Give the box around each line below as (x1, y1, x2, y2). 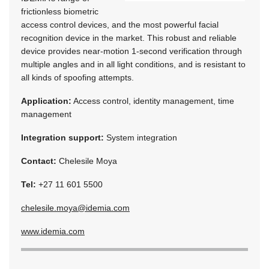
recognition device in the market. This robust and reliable (21, 32, 237, 43)
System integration (104, 132, 177, 142)
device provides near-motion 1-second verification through (21, 46, 242, 56)
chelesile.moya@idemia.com (21, 202, 130, 213)
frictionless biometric (21, 6, 98, 16)
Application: (21, 95, 71, 106)
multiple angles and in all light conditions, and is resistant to (21, 59, 246, 69)
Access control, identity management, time (71, 95, 234, 106)
